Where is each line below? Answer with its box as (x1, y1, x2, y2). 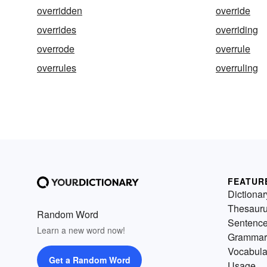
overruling (216, 61, 258, 74)
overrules (37, 61, 76, 74)
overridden (37, 4, 82, 17)
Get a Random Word (48, 254, 131, 266)
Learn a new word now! (37, 224, 125, 236)
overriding (216, 23, 258, 36)
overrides (37, 23, 76, 36)
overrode (37, 42, 74, 55)
